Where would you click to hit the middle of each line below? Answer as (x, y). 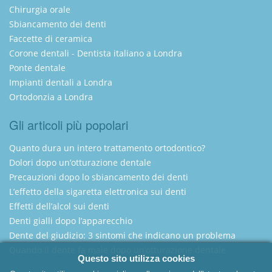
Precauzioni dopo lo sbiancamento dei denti (99, 177)
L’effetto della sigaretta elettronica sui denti (98, 192)
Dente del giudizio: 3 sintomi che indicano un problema (122, 236)
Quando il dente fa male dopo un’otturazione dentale (117, 250)
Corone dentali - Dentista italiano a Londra (96, 53)
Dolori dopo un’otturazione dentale (80, 163)
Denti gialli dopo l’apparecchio (71, 221)
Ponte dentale (37, 68)
